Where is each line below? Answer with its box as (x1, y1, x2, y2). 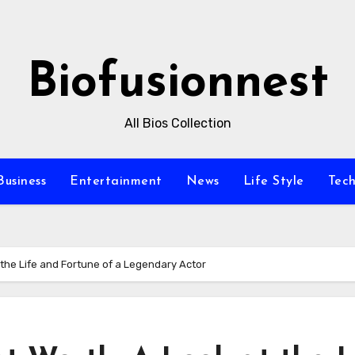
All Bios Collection (124, 116, 231, 131)
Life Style (242, 175, 304, 188)
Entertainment (70, 175, 162, 188)
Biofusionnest (26, 60, 329, 108)
